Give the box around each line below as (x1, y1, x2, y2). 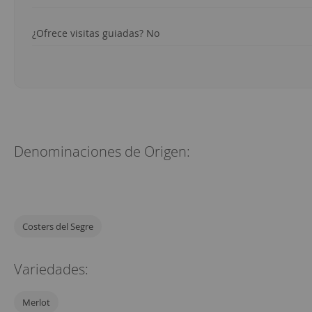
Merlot (22, 296, 50, 309)
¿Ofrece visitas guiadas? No (32, 26, 159, 40)
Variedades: (14, 260, 88, 279)
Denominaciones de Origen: (14, 142, 190, 162)
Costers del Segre (22, 220, 93, 233)
